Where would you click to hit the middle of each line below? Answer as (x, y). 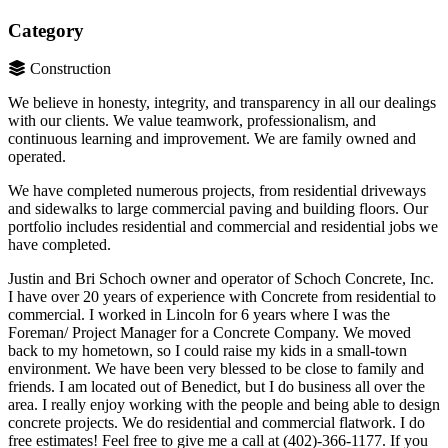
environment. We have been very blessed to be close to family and (216, 369)
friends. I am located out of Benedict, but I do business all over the (216, 387)
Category (46, 30)
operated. (37, 157)
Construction (70, 69)
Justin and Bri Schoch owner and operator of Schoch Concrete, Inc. (221, 279)
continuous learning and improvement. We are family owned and (212, 139)
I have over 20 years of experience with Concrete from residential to (222, 297)
